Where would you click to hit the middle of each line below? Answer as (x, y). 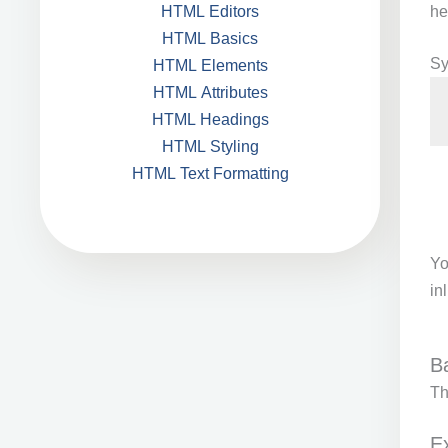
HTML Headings (210, 119)
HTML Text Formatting (210, 173)
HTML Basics (210, 38)
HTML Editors (210, 11)
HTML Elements (210, 65)
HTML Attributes (210, 92)
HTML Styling (210, 146)
